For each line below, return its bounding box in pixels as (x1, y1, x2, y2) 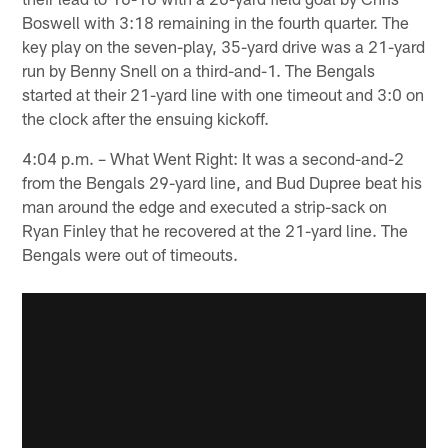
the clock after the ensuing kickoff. (22, 108, 270, 129)
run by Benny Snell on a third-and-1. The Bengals (22, 60, 376, 81)
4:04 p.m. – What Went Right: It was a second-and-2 (22, 148, 405, 169)
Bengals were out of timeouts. (22, 244, 239, 265)
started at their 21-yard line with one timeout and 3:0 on (22, 84, 425, 105)
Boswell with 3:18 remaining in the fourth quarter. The (22, 12, 410, 33)
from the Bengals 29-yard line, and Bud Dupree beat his (22, 172, 423, 193)
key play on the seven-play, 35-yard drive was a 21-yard (22, 36, 426, 57)
